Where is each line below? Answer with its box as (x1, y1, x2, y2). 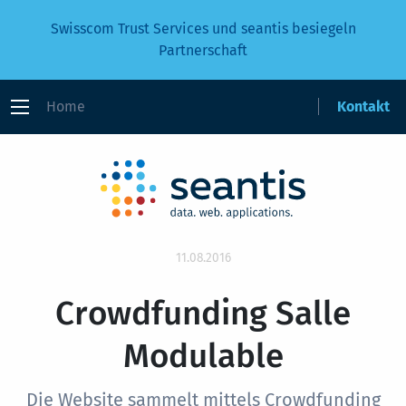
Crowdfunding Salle (55, 293, 351, 333)
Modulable (122, 335, 284, 376)
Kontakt (337, 98, 390, 115)
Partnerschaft (159, 42, 247, 59)
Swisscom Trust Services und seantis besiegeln (50, 20, 356, 37)
